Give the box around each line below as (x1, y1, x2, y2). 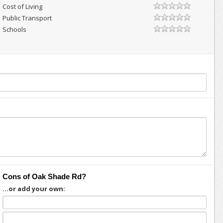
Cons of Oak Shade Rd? (2, 172, 86, 181)
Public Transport (2, 13, 52, 22)
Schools (2, 25, 26, 34)
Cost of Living (2, 2, 42, 11)
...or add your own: (2, 184, 65, 193)
